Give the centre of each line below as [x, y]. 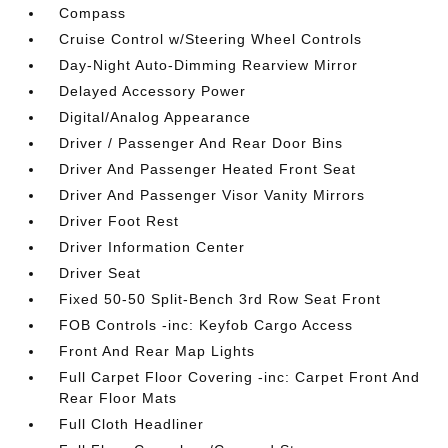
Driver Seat [100, 272]
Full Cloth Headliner [132, 423]
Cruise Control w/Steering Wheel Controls [211, 38]
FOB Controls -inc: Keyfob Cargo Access [206, 324]
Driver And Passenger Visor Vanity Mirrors [212, 194]
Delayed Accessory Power [153, 90]
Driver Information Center [152, 246]
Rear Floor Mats [118, 397]
